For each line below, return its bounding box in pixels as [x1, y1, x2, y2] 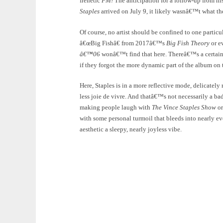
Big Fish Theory [166, 39, 210, 47]
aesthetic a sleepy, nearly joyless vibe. [80, 125, 182, 133]
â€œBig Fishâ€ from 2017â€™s [80, 39, 166, 47]
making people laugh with [80, 104, 152, 111]
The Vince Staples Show [152, 104, 218, 111]
